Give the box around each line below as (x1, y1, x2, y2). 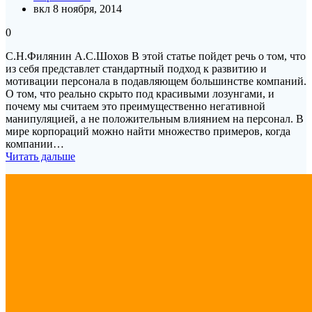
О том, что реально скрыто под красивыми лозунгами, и (6, 87, 274, 100)
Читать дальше (6, 150, 75, 162)
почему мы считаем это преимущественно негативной (6, 100, 265, 112)
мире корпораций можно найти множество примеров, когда (6, 125, 290, 137)
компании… (6, 137, 64, 150)
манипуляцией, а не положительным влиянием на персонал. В (6, 112, 304, 125)
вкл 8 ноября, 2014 (33, 2, 122, 15)
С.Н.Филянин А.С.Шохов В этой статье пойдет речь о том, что (6, 49, 306, 62)
